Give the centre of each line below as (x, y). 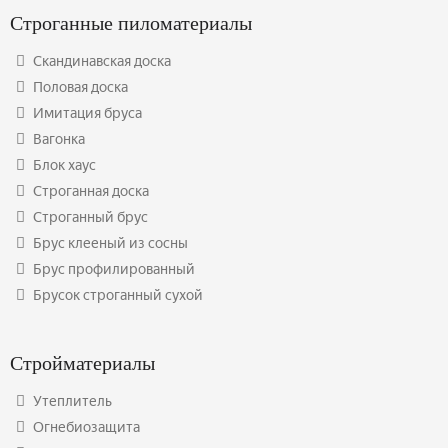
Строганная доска (91, 191)
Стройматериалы (82, 362)
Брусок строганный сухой (118, 295)
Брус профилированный (114, 269)
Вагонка (59, 139)
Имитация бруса (87, 113)
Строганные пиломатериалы (131, 22)
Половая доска (80, 87)
